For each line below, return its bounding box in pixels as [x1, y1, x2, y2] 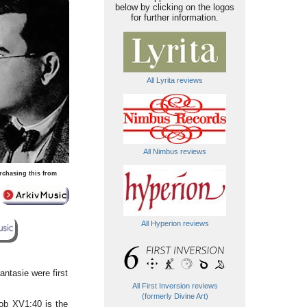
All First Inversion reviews [132, 282, 218, 290]
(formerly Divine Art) [141, 292, 208, 300]
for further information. [131, 12, 219, 23]
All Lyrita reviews [147, 76, 203, 84]
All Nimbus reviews [143, 147, 206, 156]
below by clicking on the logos [115, 2, 234, 12]
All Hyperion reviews [140, 219, 209, 228]
